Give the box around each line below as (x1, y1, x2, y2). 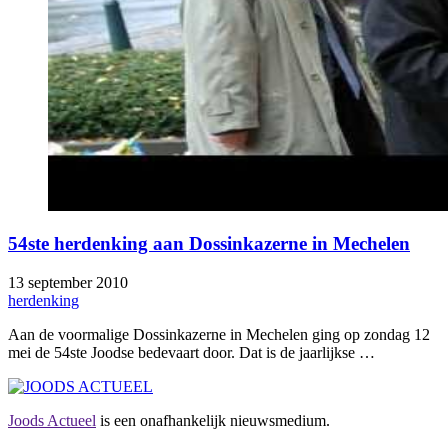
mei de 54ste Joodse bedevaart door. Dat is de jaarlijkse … (8, 344, 375, 361)
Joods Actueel (8, 412, 96, 429)
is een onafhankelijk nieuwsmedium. (96, 412, 330, 429)
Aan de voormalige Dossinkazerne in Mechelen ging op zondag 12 (8, 326, 430, 343)
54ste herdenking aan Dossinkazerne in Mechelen (8, 233, 410, 255)
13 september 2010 (8, 274, 128, 291)
